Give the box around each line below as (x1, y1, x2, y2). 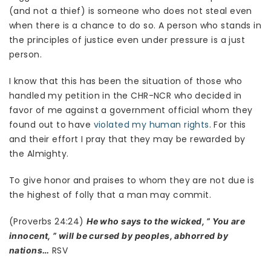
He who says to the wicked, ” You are (87, 216, 246, 227)
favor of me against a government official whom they (9, 104, 253, 117)
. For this (209, 119, 246, 131)
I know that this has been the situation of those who (9, 75, 243, 88)
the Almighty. (9, 148, 69, 160)
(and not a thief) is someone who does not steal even (9, 5, 252, 18)
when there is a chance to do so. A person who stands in (9, 19, 262, 32)
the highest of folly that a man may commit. (9, 189, 212, 201)
